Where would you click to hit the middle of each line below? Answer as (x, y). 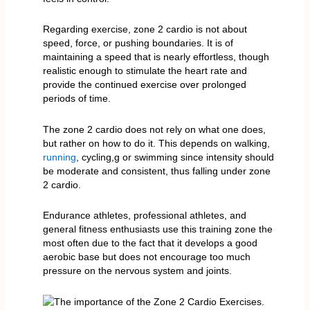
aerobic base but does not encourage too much (146, 257)
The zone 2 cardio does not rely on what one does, (154, 129)
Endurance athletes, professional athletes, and (144, 216)
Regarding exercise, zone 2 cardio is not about (145, 29)
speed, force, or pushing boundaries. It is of (138, 43)
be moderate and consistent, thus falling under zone (156, 171)
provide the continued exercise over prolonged (144, 85)
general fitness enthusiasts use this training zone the (157, 229)
